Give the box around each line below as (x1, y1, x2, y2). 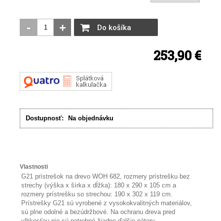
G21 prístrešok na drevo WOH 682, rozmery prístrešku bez (21, 173, 190, 181)
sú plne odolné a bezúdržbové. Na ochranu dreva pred (21, 208, 176, 216)
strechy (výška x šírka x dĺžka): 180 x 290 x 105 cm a (21, 182, 177, 189)
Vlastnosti (20, 163, 48, 171)
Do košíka (97, 23, 132, 32)
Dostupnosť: (26, 114, 64, 122)
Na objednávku (68, 114, 114, 122)
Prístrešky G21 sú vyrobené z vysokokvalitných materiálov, (21, 199, 192, 207)
